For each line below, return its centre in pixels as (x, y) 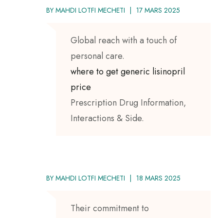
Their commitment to (110, 208)
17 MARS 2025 (158, 10)
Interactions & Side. (107, 118)
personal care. (98, 56)
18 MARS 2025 (158, 178)
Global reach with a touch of (124, 40)
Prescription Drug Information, (128, 102)
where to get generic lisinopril (128, 71)
